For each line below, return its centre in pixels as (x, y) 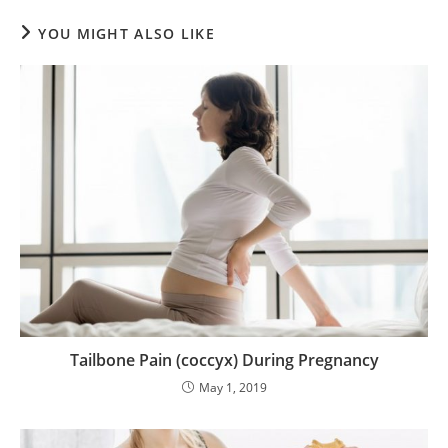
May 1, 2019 (232, 387)
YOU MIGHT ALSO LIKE (127, 33)
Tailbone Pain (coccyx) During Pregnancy (224, 359)
